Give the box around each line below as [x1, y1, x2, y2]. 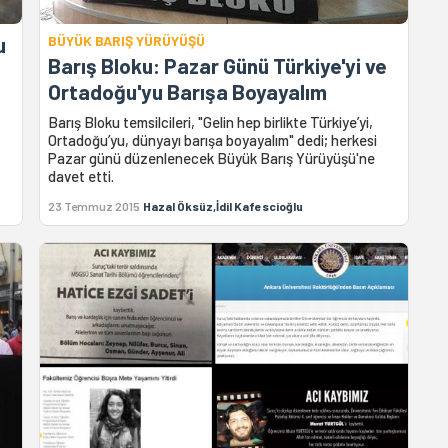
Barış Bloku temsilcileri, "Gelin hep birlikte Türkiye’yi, [48, 112, 374, 131]
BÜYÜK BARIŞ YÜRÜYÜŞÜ [48, 31, 206, 49]
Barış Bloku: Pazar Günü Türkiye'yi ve [48, 52, 388, 78]
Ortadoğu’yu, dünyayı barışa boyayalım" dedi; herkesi [48, 130, 378, 149]
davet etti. [48, 166, 115, 185]
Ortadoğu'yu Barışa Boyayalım [48, 78, 328, 104]
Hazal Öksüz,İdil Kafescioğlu [143, 198, 304, 213]
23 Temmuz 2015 [48, 198, 141, 213]
